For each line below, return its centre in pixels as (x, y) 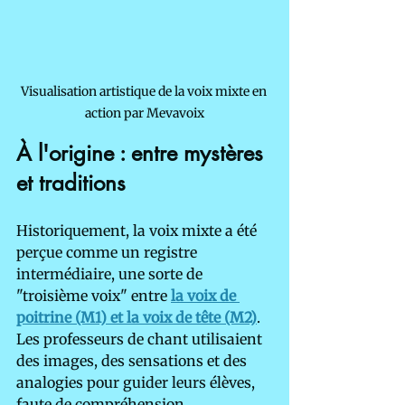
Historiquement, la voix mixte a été (138, 231)
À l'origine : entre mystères (143, 154)
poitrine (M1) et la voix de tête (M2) (137, 318)
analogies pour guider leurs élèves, (137, 383)
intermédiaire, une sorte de (111, 274)
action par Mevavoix (145, 113)
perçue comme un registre (108, 253)
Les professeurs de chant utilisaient (141, 339)
